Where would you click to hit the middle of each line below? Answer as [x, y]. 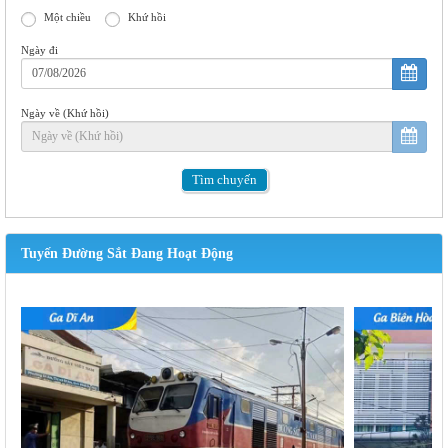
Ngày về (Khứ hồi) [65, 112]
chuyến [236, 179]
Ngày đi [39, 49]
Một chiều [67, 17]
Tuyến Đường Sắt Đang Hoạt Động [127, 253]
